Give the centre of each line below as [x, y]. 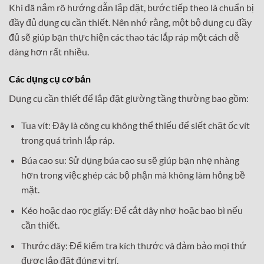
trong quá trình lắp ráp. [67, 140]
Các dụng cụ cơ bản [50, 78]
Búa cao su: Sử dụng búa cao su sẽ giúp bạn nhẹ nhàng [130, 160]
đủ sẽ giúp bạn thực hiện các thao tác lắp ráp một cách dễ [124, 37]
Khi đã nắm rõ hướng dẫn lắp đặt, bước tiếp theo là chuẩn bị [131, 8]
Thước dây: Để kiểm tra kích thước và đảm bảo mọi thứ [133, 245]
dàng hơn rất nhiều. [49, 52]
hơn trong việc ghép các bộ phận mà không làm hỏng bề [133, 175]
